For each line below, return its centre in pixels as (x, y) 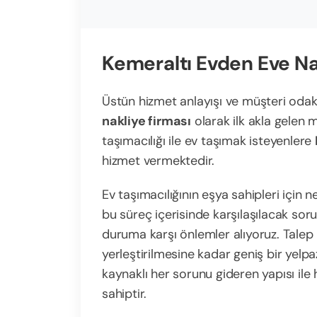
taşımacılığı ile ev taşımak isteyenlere (208, 141)
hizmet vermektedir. (158, 161)
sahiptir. (125, 294)
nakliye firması (147, 121)
